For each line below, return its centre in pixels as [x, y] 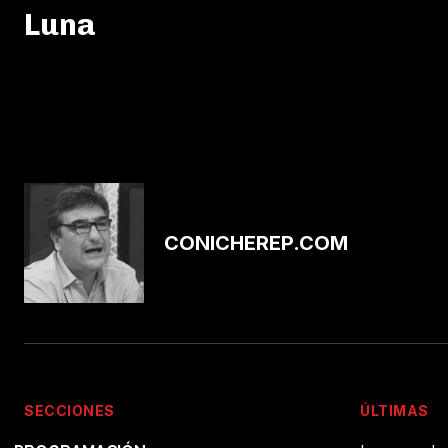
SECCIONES [69, 410]
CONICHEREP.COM [256, 242]
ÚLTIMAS [394, 410]
